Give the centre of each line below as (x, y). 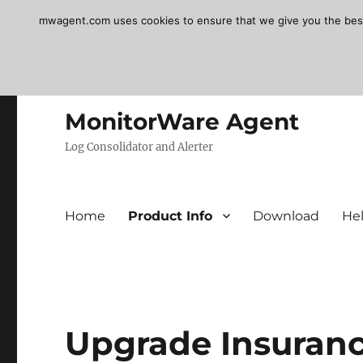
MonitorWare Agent (182, 122)
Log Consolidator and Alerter (139, 147)
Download (286, 216)
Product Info (171, 216)
